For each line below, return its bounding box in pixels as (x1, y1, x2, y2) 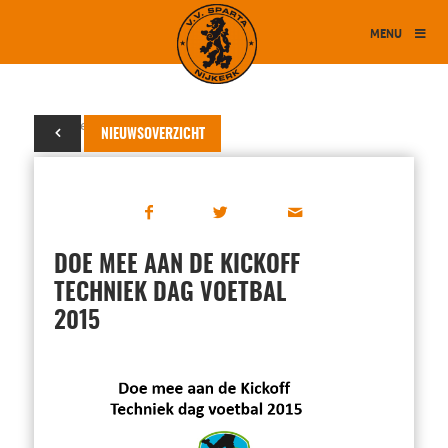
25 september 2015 (33, 117, 156, 134)
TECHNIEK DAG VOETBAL (53, 282, 286, 306)
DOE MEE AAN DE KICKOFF (53, 254, 300, 278)
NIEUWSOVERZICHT (100, 128, 205, 142)
